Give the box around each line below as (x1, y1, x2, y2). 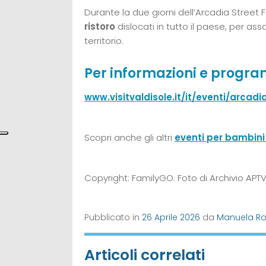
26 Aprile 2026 (142, 211, 200, 223)
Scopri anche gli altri (84, 131, 175, 144)
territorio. (84, 34, 123, 47)
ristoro (84, 20, 115, 33)
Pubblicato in (84, 211, 142, 223)
